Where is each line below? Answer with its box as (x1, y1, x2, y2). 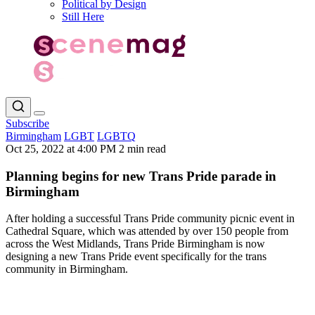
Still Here (62, 11, 104, 22)
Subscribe (6, 117, 49, 129)
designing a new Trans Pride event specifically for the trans (6, 250, 266, 263)
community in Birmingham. (6, 263, 128, 276)
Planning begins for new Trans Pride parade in (6, 168, 276, 184)
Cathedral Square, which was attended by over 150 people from (6, 225, 288, 238)
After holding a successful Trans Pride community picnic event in (6, 212, 295, 225)
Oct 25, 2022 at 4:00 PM (6, 142, 119, 155)
